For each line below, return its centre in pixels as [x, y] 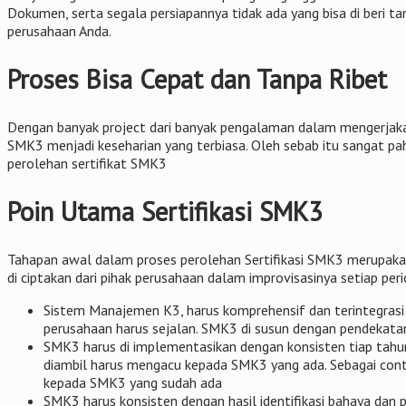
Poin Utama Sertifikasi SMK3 [165, 212]
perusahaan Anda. [59, 30]
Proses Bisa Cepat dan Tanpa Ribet [197, 79]
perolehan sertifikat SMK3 [87, 164]
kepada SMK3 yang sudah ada [133, 383]
